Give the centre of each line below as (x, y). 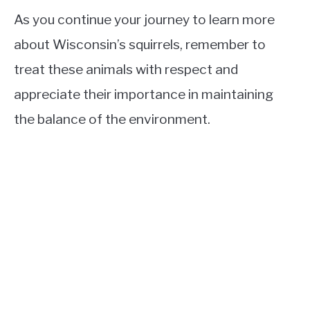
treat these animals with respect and (126, 70)
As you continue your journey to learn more (144, 20)
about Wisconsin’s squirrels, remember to (140, 45)
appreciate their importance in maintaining (144, 94)
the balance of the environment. (112, 119)
